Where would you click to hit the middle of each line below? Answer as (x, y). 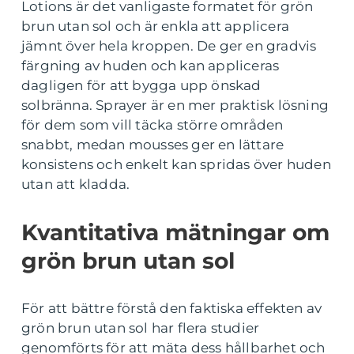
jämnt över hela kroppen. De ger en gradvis (169, 46)
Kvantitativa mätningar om (175, 233)
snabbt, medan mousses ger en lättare (153, 145)
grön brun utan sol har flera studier (141, 328)
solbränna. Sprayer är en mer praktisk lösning (175, 105)
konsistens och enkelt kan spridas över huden (176, 165)
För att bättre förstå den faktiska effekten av (172, 309)
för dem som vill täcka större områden (153, 125)
